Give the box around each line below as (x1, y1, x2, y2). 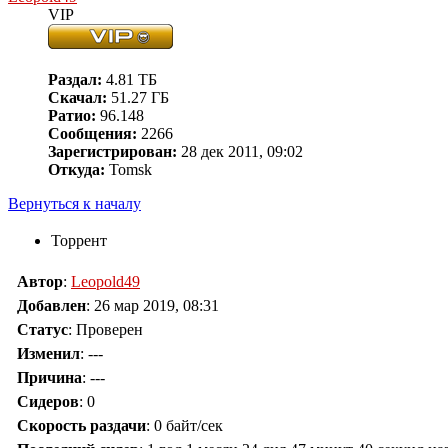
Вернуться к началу (8, 195, 141, 213)
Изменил (17, 345, 80, 363)
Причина (17, 369, 82, 387)
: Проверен (68, 321, 143, 339)
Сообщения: (48, 125, 137, 143)
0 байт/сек (154, 417, 223, 435)
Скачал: (48, 89, 107, 107)
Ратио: (48, 107, 96, 125)
